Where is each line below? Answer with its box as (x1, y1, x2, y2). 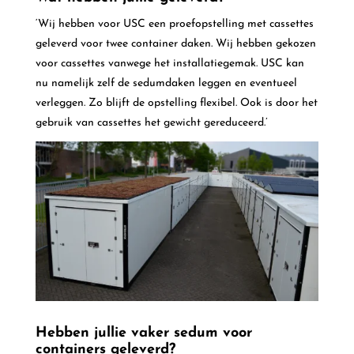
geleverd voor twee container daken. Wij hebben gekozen (35, 38, 316, 51)
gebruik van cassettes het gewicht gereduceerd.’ (35, 117, 268, 130)
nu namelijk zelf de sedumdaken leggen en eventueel (35, 77, 297, 90)
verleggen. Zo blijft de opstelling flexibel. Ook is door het (35, 97, 318, 110)
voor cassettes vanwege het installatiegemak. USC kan (35, 58, 304, 70)
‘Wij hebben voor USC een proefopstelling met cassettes (35, 18, 314, 31)
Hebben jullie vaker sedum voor (35, 325, 252, 341)
